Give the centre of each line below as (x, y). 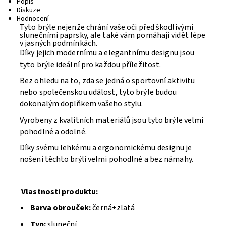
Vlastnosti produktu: (60, 192)
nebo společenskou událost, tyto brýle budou (98, 92)
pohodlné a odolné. (53, 132)
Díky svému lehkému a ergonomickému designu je (106, 148)
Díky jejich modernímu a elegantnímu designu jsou (107, 53)
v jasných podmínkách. (59, 43)
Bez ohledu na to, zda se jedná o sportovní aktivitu (107, 81)
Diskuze (28, 10)
